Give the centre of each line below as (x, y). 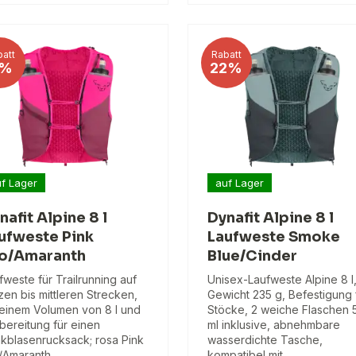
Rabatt (226, 55)
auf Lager (239, 182)
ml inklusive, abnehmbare (273, 325)
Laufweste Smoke (273, 237)
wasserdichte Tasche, (265, 340)
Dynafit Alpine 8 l (270, 218)
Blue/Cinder (252, 256)
